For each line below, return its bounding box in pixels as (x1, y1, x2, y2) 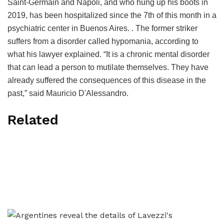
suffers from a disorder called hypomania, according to (7, 36, 198, 45)
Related (7, 112, 58, 128)
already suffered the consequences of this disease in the (7, 75, 206, 84)
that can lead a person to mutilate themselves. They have (7, 62, 208, 71)
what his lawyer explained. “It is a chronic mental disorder (7, 49, 209, 58)
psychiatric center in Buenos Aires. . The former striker (7, 23, 197, 32)
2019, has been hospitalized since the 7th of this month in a (7, 10, 216, 19)
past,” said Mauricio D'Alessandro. (7, 88, 128, 97)
